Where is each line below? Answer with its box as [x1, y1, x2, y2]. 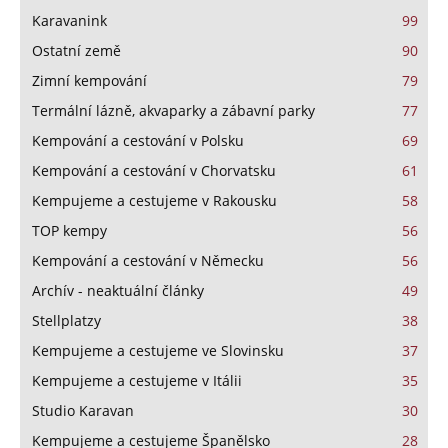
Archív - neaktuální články [32, 280, 204, 300]
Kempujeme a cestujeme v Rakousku [32, 190, 277, 210]
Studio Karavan [32, 400, 134, 420]
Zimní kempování [32, 70, 147, 90]
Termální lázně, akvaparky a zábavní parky [32, 100, 315, 120]
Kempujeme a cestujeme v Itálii [32, 370, 242, 390]
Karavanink [32, 10, 107, 30]
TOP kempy [32, 220, 107, 240]
